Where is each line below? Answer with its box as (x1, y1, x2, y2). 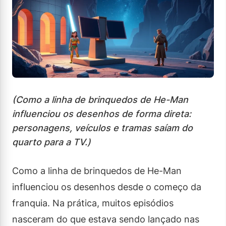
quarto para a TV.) (12, 136, 91, 147)
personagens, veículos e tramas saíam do (12, 122, 193, 133)
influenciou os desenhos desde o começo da (12, 181, 201, 192)
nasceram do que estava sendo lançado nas (12, 213, 199, 224)
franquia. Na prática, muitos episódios (12, 197, 174, 208)
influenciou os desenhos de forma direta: (12, 108, 191, 119)
